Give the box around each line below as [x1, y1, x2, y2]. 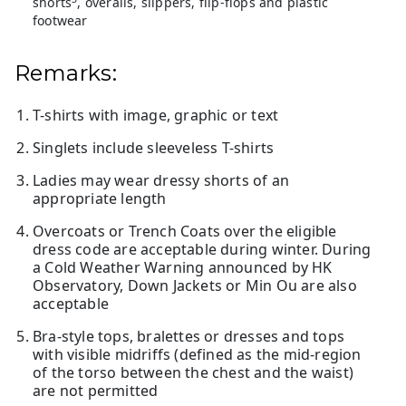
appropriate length [33, 188, 167, 209]
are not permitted [33, 381, 159, 401]
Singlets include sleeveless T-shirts [33, 138, 275, 159]
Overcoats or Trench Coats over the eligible [33, 221, 337, 242]
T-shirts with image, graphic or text [33, 105, 279, 126]
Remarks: [14, 60, 118, 87]
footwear [33, 12, 88, 30]
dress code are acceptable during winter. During [33, 239, 372, 260]
